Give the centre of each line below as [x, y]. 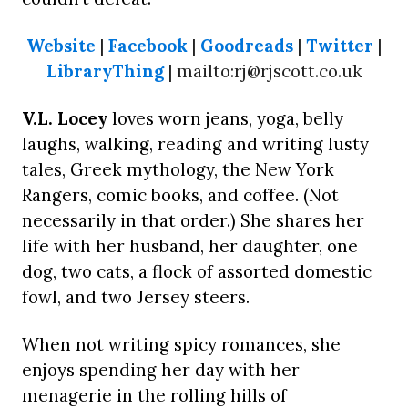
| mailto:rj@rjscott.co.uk [263, 71]
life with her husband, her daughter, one [190, 246]
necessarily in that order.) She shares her [193, 221]
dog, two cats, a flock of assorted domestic [197, 272]
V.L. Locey [65, 119]
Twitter [340, 46]
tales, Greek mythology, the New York [178, 170]
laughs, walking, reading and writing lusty [195, 144]
